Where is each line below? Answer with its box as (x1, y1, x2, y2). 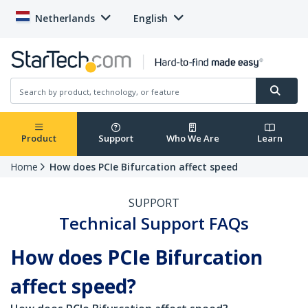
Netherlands (35, 12, 95, 25)
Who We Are (166, 132, 219, 145)
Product (21, 132, 56, 145)
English (133, 12, 168, 25)
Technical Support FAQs (59, 212, 249, 235)
